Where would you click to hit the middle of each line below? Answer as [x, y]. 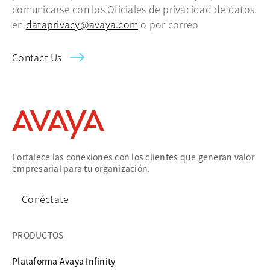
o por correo [168, 24]
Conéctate [46, 199]
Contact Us [37, 57]
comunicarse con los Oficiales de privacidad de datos [133, 9]
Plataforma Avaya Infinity [64, 261]
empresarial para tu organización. [81, 168]
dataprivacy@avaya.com [82, 24]
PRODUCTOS [38, 235]
